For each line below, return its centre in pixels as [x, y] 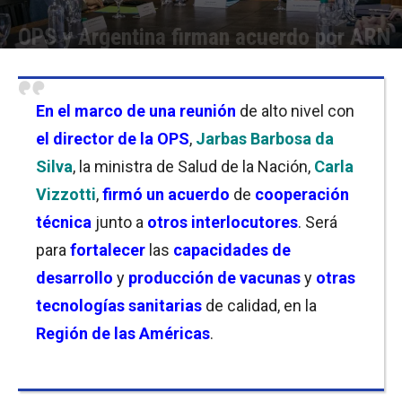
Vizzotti [66, 194]
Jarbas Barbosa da [265, 139]
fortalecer [108, 250]
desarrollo [74, 278]
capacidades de [230, 250]
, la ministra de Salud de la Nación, [193, 166]
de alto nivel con [297, 111]
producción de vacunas [214, 278]
